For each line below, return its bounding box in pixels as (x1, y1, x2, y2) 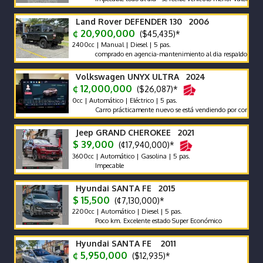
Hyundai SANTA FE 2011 (76, 238, 176, 248)
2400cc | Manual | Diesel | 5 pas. (70, 41, 171, 49)
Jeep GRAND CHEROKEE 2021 (76, 127, 194, 137)
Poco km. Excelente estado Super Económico (77, 217, 205, 225)
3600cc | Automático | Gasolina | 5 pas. (70, 151, 190, 160)
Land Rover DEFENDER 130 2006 (76, 16, 209, 26)
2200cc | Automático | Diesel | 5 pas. (70, 207, 182, 215)
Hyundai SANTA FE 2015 (76, 183, 176, 193)
